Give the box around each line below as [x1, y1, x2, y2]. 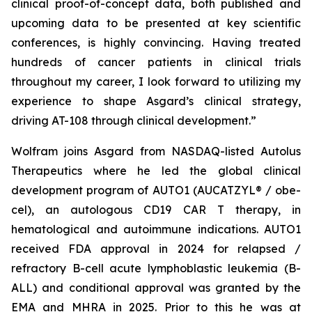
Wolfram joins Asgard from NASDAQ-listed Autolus [11, 144, 301, 158]
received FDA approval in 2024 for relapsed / [11, 242, 301, 256]
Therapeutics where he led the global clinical [11, 164, 301, 178]
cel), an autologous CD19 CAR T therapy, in [11, 203, 301, 217]
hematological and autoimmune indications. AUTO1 [11, 222, 301, 236]
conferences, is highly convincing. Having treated [11, 36, 301, 49]
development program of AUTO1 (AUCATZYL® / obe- [11, 183, 301, 197]
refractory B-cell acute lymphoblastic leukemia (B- [11, 261, 301, 275]
